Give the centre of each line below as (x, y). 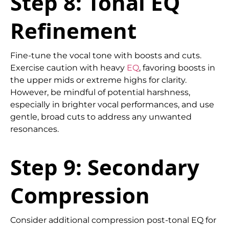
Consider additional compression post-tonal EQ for (113, 220)
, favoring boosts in (177, 67)
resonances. (35, 129)
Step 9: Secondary (105, 167)
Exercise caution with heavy (68, 67)
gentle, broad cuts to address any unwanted (101, 117)
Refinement (73, 30)
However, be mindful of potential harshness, (100, 92)
